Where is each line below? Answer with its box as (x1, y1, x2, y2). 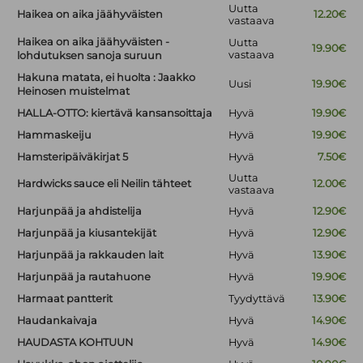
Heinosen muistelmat (17, 85, 130, 98)
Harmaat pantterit (17, 293, 113, 305)
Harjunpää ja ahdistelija (17, 205, 143, 218)
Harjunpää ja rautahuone (17, 271, 152, 284)
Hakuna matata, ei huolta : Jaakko (17, 71, 196, 84)
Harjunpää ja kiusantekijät (17, 227, 157, 240)
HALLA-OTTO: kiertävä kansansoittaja (17, 107, 213, 120)
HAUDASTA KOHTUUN (17, 336, 134, 349)
